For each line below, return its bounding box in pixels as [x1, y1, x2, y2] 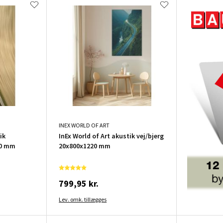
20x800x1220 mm [59, 141, 111, 151]
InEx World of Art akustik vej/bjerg [59, 131, 164, 141]
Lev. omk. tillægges [59, 196, 107, 204]
